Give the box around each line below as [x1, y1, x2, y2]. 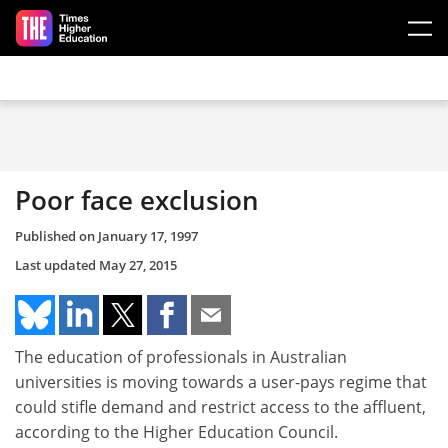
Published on [15, 226, 98, 245]
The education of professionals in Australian [15, 345, 347, 368]
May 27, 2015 [99, 255, 177, 274]
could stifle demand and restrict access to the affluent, [15, 395, 426, 418]
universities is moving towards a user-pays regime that [15, 370, 427, 393]
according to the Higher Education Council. [15, 420, 338, 443]
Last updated [15, 255, 99, 274]
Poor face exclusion [15, 182, 259, 218]
